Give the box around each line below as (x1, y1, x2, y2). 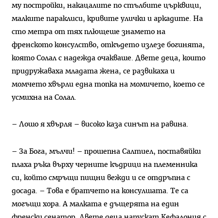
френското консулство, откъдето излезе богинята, (12, 41, 205, 49)
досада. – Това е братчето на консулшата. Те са (12, 187, 188, 195)
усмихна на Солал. (12, 93, 76, 101)
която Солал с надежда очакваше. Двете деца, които (12, 54, 205, 62)
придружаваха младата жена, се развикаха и (12, 67, 175, 75)
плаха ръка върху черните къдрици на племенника (12, 161, 198, 169)
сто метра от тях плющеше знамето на (12, 28, 165, 36)
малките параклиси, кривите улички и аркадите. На (12, 15, 203, 22)
